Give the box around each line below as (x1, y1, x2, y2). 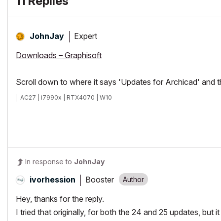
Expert (74, 31, 97, 41)
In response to (25, 157, 74, 166)
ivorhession (30, 175, 75, 184)
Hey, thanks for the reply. (16, 194, 104, 204)
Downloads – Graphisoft (16, 50, 102, 60)
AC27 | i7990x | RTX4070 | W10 (20, 94, 112, 101)
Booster (85, 174, 114, 184)
